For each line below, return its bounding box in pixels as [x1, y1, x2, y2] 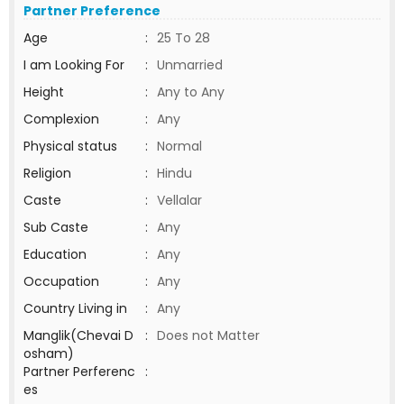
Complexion [23, 110, 99, 128]
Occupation [23, 272, 99, 290]
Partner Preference [23, 2, 161, 20]
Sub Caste [23, 218, 88, 236]
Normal [157, 137, 202, 155]
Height [23, 83, 64, 101]
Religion [23, 164, 71, 182]
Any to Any [157, 83, 225, 101]
